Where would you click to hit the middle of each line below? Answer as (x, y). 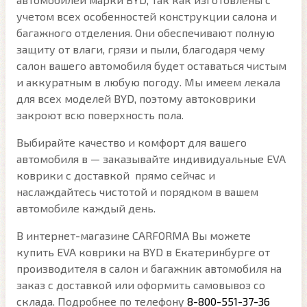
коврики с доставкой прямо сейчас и (116, 175)
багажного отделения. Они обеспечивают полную (146, 33)
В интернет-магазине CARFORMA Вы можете (134, 236)
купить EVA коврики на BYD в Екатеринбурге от (143, 252)
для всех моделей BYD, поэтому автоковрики (136, 99)
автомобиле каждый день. (86, 208)
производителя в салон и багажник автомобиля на (149, 269)
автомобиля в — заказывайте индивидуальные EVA (151, 159)
